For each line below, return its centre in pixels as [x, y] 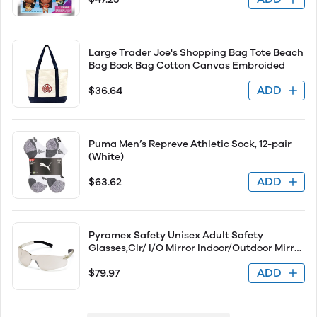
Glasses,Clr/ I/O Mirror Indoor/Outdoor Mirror [196, 248]
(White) [106, 157]
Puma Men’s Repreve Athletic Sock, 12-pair [190, 144]
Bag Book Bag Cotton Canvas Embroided [187, 65]
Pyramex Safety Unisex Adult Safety [176, 235]
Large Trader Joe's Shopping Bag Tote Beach [196, 53]
